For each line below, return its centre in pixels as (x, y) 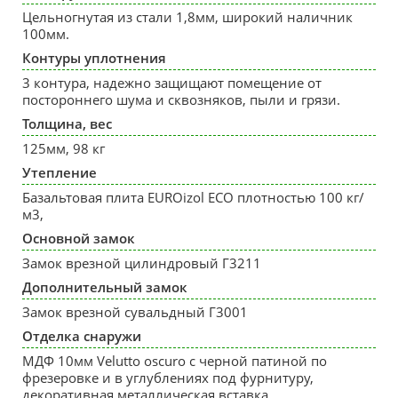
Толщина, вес (67, 124)
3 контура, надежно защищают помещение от (172, 83)
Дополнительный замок (105, 287)
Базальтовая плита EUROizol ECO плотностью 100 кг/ (193, 198)
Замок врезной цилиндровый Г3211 (142, 263)
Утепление (60, 173)
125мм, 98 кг (64, 149)
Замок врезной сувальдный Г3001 (135, 312)
